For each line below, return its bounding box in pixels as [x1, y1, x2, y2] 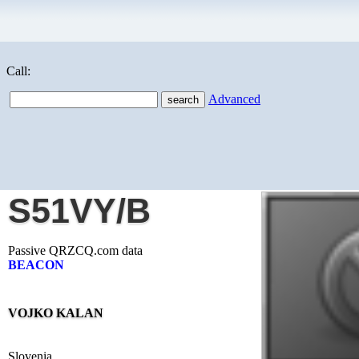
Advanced [208, 92, 260, 106]
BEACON [8, 258, 64, 272]
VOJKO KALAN [8, 306, 103, 320]
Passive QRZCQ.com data [8, 244, 143, 257]
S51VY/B [8, 192, 151, 230]
